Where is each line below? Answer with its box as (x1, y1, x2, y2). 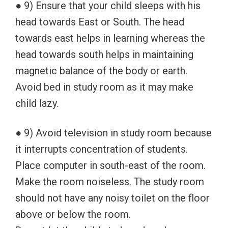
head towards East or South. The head (15, 16, 184, 28)
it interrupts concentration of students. (15, 143, 188, 156)
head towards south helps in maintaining (15, 48, 193, 61)
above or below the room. (15, 208, 131, 221)
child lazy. (15, 97, 59, 110)
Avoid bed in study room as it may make (15, 81, 193, 94)
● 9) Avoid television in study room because (15, 127, 212, 139)
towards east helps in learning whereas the (15, 32, 205, 45)
